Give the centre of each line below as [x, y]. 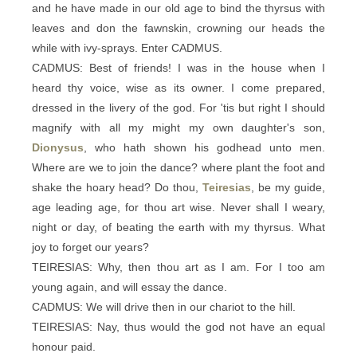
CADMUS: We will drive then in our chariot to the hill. [164, 307]
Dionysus [58, 147]
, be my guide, [288, 187]
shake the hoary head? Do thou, [117, 187]
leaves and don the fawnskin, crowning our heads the [178, 28]
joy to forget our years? [90, 247]
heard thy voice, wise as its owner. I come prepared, [178, 88]
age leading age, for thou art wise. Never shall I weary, [178, 207]
